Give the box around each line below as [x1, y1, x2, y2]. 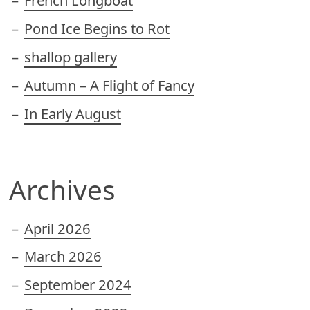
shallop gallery [24, 47, 117, 67]
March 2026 [24, 246, 102, 266]
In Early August [24, 103, 121, 123]
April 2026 [24, 218, 91, 238]
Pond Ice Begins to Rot [24, 19, 170, 39]
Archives [8, 171, 116, 208]
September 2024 [24, 275, 131, 295]
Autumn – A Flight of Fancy [24, 75, 194, 95]
